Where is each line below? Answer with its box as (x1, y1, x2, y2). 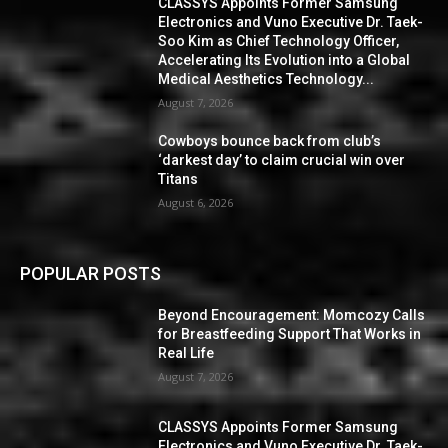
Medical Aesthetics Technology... (158, 71, 375, 88)
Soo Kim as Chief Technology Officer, (158, 33, 400, 50)
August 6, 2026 (158, 195, 234, 211)
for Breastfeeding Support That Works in (158, 326, 422, 343)
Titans (158, 171, 199, 188)
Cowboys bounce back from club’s (158, 133, 382, 150)
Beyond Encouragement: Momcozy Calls (158, 307, 426, 324)
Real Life (158, 345, 215, 362)
